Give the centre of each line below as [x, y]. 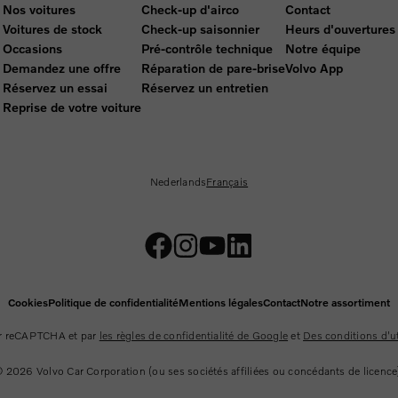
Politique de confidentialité [113, 302]
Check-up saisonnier [200, 28]
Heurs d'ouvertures [340, 28]
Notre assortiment [345, 302]
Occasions [32, 48]
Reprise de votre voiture [72, 107]
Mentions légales [221, 302]
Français [227, 182]
